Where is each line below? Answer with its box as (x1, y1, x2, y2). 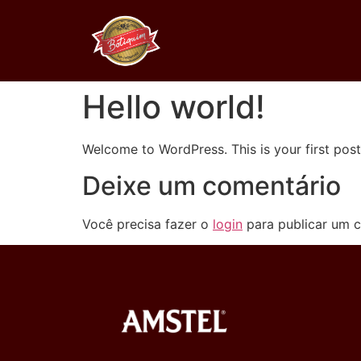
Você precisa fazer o (82, 215, 213, 232)
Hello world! (82, 87, 265, 127)
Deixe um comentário (82, 169, 341, 201)
